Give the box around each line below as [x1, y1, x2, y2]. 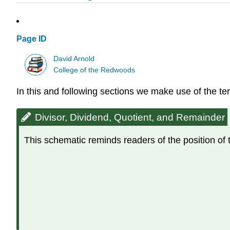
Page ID [16, 34, 47, 44]
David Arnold [53, 54, 95, 63]
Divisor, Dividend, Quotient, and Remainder [35, 111, 225, 123]
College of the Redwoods [53, 66, 136, 74]
